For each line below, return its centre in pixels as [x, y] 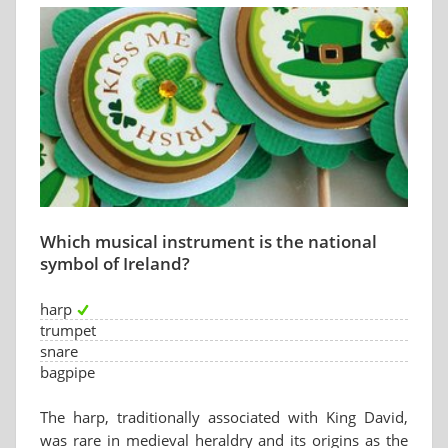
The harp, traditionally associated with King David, [224, 417]
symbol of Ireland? [115, 263]
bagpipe [67, 372]
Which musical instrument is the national [208, 241]
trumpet [68, 330]
